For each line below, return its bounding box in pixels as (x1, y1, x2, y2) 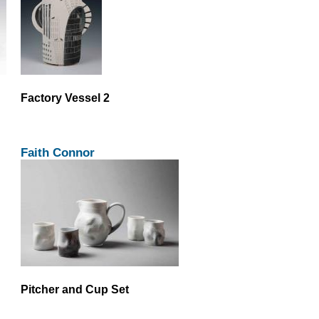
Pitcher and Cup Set (20, 282, 129, 296)
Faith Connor (20, 145, 95, 159)
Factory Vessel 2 (20, 91, 110, 105)
